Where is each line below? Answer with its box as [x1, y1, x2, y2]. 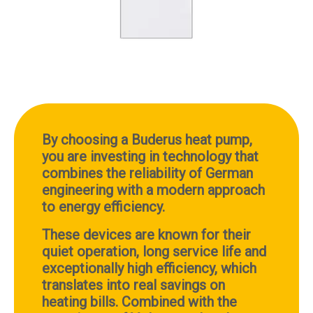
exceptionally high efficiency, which [42, 259, 256, 277]
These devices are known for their [42, 226, 251, 243]
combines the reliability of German [42, 164, 253, 182]
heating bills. [42, 293, 122, 310]
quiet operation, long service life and [42, 242, 266, 260]
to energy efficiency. [42, 198, 165, 215]
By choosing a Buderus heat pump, [42, 131, 252, 148]
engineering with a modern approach [42, 181, 265, 198]
